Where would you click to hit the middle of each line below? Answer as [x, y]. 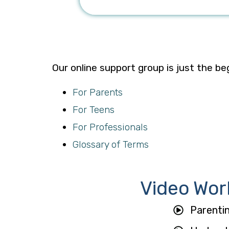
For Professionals [111, 127]
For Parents [98, 93]
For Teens [94, 110]
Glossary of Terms [112, 145]
